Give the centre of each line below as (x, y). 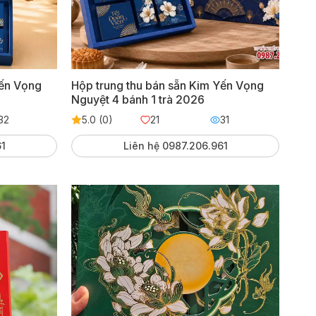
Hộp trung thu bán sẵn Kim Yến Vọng (167, 85)
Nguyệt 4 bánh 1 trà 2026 (138, 99)
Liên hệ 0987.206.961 (175, 145)
